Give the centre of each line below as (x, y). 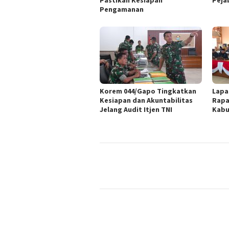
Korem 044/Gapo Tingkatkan (148, 91)
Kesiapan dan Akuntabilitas (146, 100)
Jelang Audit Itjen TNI (136, 110)
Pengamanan (122, 9)
